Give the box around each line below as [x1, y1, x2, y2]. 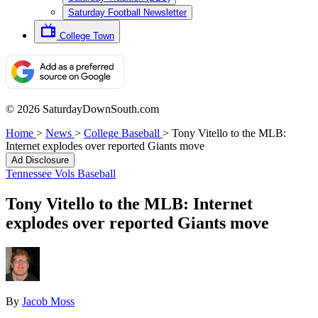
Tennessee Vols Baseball [6, 168, 116, 180]
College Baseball [84, 127, 160, 139]
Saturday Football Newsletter [68, 7, 187, 18]
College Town [60, 31, 114, 41]
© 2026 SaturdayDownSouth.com [6, 103, 159, 115]
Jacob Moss [22, 295, 75, 307]
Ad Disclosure [11, 155, 69, 165]
